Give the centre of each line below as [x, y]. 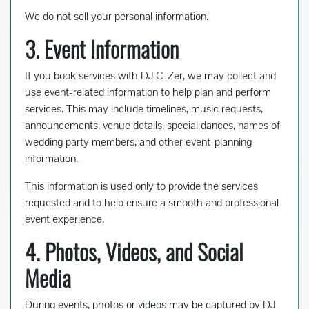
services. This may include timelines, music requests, [144, 109]
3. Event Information [102, 49]
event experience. [64, 219]
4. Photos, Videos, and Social [134, 252]
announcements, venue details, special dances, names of [152, 126]
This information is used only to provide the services [141, 186]
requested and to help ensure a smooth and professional [152, 203]
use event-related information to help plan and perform [148, 92]
